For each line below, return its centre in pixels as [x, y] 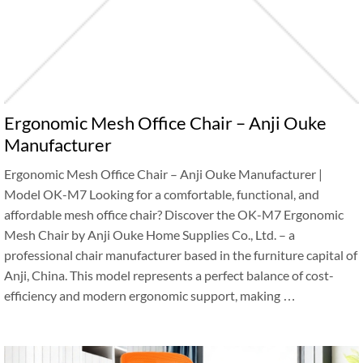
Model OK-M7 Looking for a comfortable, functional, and [162, 194]
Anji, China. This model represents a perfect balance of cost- [169, 275]
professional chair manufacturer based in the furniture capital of [181, 255]
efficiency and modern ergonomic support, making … [150, 295]
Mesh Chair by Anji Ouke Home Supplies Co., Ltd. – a [149, 235]
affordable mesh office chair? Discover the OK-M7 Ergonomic [174, 214]
